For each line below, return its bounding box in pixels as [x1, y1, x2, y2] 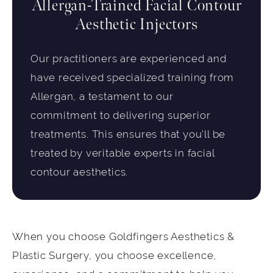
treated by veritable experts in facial [30, 147, 214, 160]
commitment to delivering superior [30, 110, 211, 122]
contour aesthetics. [30, 166, 129, 179]
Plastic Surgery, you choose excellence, [12, 250, 217, 262]
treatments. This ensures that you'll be [30, 129, 226, 141]
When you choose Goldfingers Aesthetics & [12, 231, 235, 243]
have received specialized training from [30, 72, 235, 84]
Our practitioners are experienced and [30, 53, 227, 65]
